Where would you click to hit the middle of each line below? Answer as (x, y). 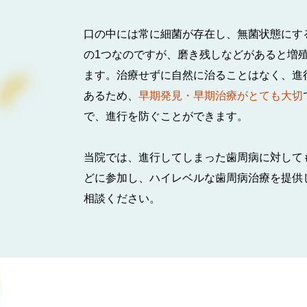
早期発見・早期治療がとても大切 (221, 96)
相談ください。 (122, 198)
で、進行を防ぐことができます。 (166, 116)
